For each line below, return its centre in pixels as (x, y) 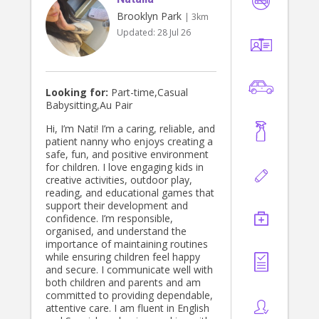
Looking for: (77, 93)
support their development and (117, 206)
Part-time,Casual (148, 93)
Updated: (137, 33)
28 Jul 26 (174, 33)
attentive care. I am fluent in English (127, 308)
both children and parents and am (123, 283)
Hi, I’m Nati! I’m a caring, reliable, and (130, 129)
